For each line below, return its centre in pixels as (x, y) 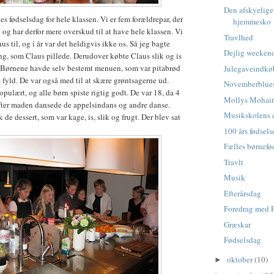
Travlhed (239, 37)
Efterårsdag (243, 193)
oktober (240, 260)
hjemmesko (252, 22)
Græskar (238, 224)
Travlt (234, 162)
